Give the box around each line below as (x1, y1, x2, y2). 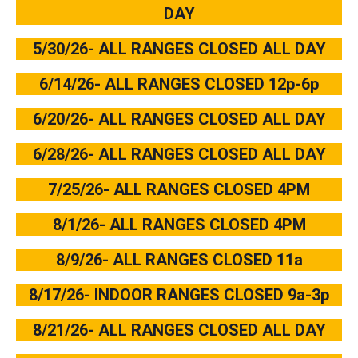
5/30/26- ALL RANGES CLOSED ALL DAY (32, 39, 326, 59)
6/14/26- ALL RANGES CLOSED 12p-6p (39, 74, 319, 94)
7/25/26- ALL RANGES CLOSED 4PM (48, 180, 310, 200)
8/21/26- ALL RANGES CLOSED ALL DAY (32, 320, 326, 340)
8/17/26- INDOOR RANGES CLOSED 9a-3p (29, 285, 329, 305)
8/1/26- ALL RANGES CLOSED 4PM (52, 215, 306, 235)
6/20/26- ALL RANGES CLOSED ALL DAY (32, 109, 326, 129)
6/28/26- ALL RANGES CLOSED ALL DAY (32, 145, 326, 165)
